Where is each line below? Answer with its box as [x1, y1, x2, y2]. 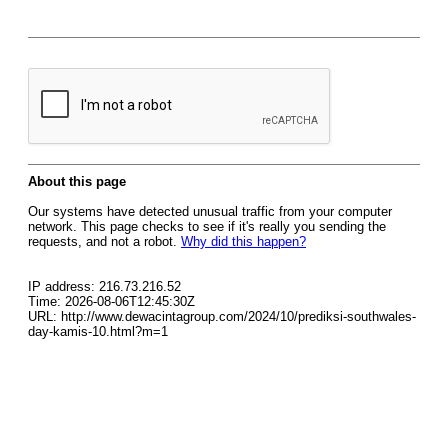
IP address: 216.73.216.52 [28, 279, 181, 294]
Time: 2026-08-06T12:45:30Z [28, 294, 195, 309]
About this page [28, 174, 126, 189]
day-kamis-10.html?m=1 [28, 324, 168, 339]
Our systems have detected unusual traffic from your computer [28, 204, 392, 219]
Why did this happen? [181, 234, 306, 249]
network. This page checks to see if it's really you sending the [28, 219, 386, 234]
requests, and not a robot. [28, 234, 181, 249]
